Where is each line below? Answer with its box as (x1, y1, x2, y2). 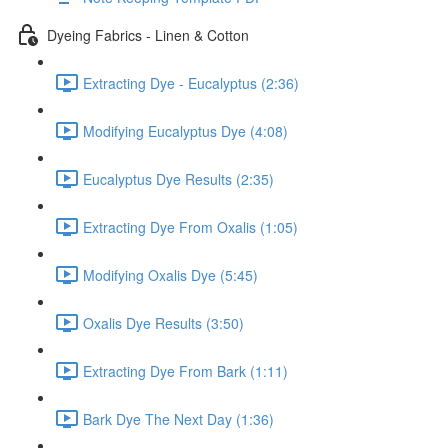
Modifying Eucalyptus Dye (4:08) (83, 120, 288, 141)
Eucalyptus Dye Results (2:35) (83, 168, 274, 189)
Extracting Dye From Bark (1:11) (83, 360, 288, 381)
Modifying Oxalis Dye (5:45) (83, 264, 258, 285)
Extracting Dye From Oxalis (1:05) (83, 216, 298, 237)
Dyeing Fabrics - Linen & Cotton (47, 24, 249, 45)
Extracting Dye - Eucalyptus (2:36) (83, 72, 299, 93)
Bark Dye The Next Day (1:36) (83, 408, 274, 429)
